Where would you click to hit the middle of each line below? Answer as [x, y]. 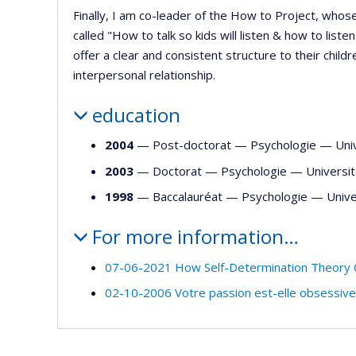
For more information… [195, 236]
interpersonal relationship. [144, 74]
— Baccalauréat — [188, 196]
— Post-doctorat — [192, 145]
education [136, 114]
